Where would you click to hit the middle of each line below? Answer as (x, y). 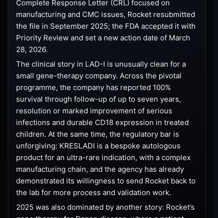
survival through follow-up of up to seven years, (99, 99)
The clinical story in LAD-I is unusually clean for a (101, 64)
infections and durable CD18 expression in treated (102, 122)
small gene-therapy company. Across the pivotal (99, 75)
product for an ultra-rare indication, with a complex (103, 157)
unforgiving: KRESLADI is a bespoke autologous (98, 145)
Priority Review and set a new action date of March (103, 37)
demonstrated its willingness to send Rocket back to (106, 181)
